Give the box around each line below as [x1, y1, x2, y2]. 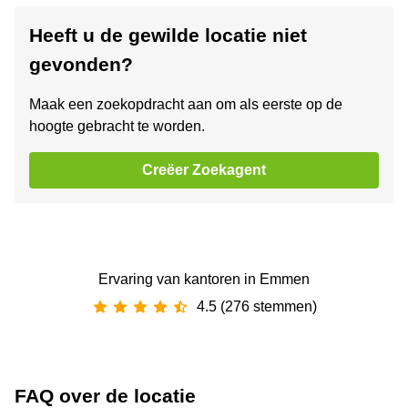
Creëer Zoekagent [142, 162, 266, 178]
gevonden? [29, 54, 133, 76]
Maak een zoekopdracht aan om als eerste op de [29, 97, 342, 113]
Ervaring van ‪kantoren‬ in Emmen [98, 271, 310, 288]
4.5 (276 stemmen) [197, 299, 317, 315]
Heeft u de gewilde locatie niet [29, 25, 307, 46]
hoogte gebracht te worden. [29, 118, 205, 135]
